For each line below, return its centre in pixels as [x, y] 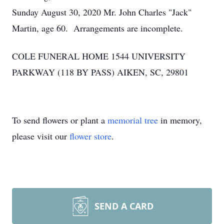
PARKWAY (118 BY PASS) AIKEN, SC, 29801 [100, 72]
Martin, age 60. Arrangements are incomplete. [97, 28]
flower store [90, 136]
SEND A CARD [124, 206]
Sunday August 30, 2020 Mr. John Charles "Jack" [102, 12]
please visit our [41, 136]
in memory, [180, 120]
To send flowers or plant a [60, 120]
